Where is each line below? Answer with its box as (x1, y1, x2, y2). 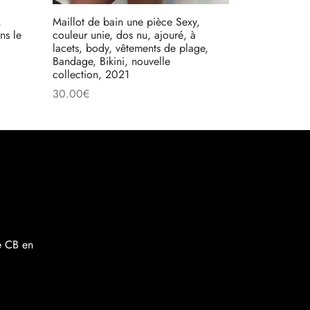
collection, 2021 (53, 66, 129, 82)
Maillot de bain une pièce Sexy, (53, 13, 200, 30)
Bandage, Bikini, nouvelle (53, 53, 170, 69)
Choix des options (53, 104, 136, 121)
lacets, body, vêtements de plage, (53, 39, 208, 56)
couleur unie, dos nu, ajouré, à (53, 26, 196, 43)
